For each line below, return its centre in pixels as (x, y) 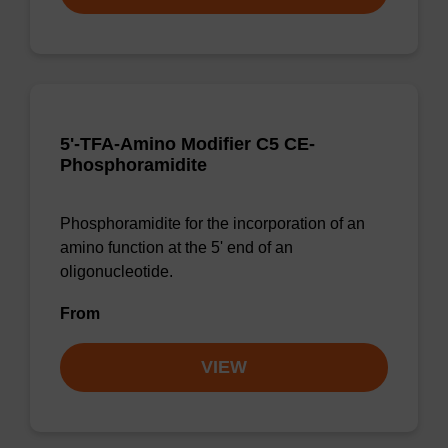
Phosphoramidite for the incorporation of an (212, 223)
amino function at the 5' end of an (176, 247)
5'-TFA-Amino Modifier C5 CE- (187, 144)
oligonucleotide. (116, 271)
